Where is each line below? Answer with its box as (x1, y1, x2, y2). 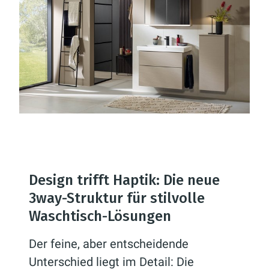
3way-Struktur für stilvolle (29, 189, 205, 207)
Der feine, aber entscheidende (29, 236, 189, 251)
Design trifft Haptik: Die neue (29, 171, 220, 189)
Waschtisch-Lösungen (29, 207, 171, 225)
